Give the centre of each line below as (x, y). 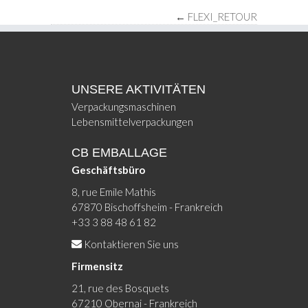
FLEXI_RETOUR (222, 16)
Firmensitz (97, 266)
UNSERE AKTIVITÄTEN (139, 89)
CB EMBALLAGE (119, 152)
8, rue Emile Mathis (114, 191)
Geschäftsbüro (108, 169)
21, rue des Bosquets (120, 288)
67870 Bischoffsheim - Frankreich (147, 207)
